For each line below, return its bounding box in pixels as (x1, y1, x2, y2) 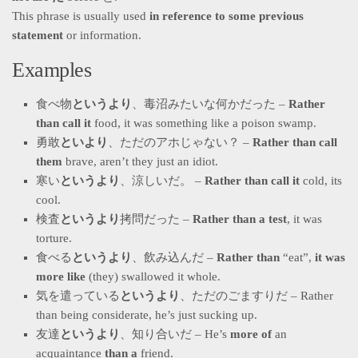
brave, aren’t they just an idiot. (62, 154, 218, 168)
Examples (12, 58, 91, 82)
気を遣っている (36, 288, 120, 302)
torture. (36, 231, 75, 245)
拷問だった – (120, 212, 193, 225)
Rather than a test (193, 212, 287, 225)
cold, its (300, 173, 342, 187)
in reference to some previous (149, 9, 304, 22)
